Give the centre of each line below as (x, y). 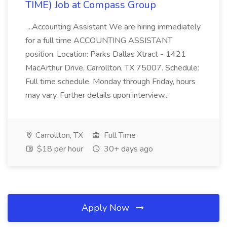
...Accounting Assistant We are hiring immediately (113, 27)
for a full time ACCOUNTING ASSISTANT (99, 41)
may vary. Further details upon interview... (98, 95)
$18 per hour (59, 149)
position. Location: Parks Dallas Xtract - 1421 (106, 54)
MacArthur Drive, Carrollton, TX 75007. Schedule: (112, 68)
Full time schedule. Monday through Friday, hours (110, 82)
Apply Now (107, 208)
